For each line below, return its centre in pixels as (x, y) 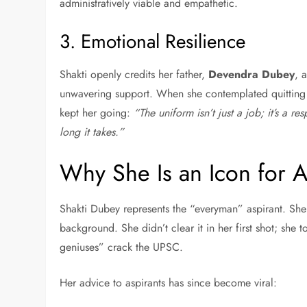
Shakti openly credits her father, (134, 75)
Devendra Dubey (252, 75)
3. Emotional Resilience (153, 42)
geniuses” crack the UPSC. (122, 247)
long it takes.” (92, 132)
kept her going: (97, 113)
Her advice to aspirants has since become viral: (169, 283)
